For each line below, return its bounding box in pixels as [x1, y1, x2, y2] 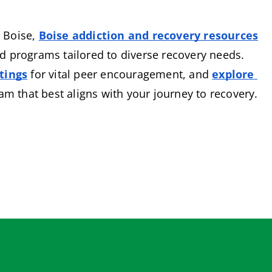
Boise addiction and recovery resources [38, 28, 259, 42]
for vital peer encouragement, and [27, 67, 209, 81]
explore [212, 67, 254, 81]
